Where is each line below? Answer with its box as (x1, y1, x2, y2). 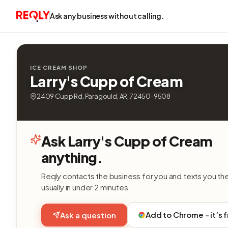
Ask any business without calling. (49, 11, 164, 20)
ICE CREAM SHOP (30, 64, 88, 71)
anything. (41, 149, 103, 166)
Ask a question (60, 210, 116, 220)
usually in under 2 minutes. (41, 182, 131, 192)
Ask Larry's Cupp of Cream (41, 132, 212, 150)
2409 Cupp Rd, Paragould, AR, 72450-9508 (37, 92, 171, 100)
